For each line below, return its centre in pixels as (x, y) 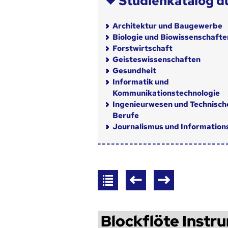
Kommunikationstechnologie (166, 93)
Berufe (125, 116)
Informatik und (140, 82)
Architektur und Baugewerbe (167, 26)
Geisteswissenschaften (156, 60)
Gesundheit (134, 71)
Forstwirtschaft (142, 49)
